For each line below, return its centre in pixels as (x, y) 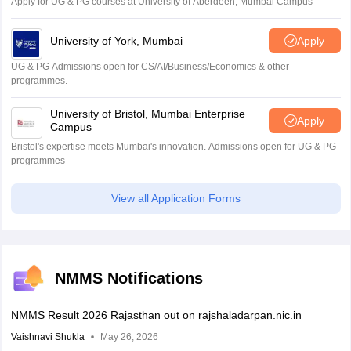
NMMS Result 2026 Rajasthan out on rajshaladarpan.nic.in (156, 315)
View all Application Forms (175, 199)
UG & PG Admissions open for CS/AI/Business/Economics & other (150, 67)
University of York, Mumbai (116, 40)
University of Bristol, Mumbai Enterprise (147, 114)
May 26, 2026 (129, 337)
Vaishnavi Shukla (47, 337)
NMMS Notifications (128, 279)
